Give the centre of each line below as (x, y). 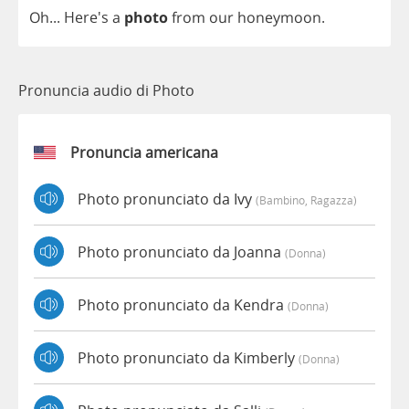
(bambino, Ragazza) (306, 199)
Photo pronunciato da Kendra (183, 304)
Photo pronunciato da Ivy (167, 199)
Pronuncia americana (144, 153)
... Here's (81, 18)
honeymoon (279, 18)
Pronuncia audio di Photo (106, 91)
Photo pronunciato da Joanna (181, 252)
